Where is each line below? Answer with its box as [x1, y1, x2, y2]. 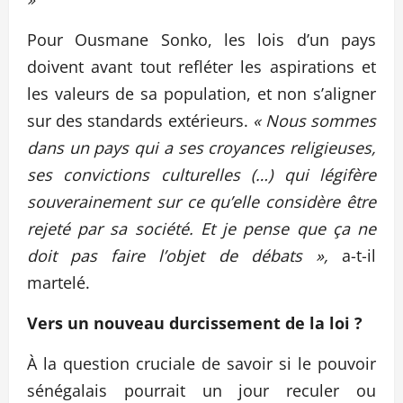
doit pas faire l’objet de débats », [27, 244, 328, 266]
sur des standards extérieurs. [27, 109, 253, 131]
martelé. [27, 271, 90, 293]
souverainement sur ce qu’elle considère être [27, 190, 376, 212]
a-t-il [327, 244, 377, 266]
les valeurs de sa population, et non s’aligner [27, 82, 376, 104]
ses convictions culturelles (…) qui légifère [27, 163, 376, 185]
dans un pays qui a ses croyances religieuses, [27, 136, 376, 158]
